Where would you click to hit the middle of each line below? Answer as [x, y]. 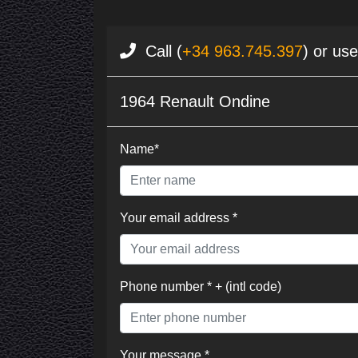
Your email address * [179, 217]
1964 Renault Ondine [195, 101]
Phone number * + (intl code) [201, 286]
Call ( [159, 51]
